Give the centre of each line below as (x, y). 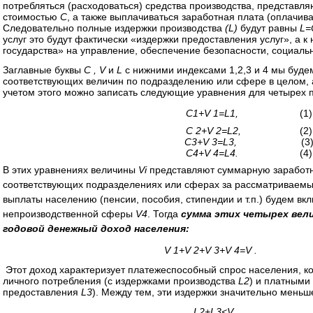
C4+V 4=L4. (212, 153)
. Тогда (164, 214)
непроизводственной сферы (69, 214)
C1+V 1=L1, (212, 113)
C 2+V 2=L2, (213, 131)
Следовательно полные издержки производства (114, 28)
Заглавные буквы (43, 70)
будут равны (269, 28)
